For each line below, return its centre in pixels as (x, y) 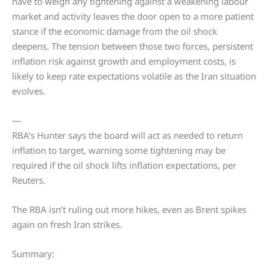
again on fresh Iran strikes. (67, 225)
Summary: (33, 254)
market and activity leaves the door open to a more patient (133, 16)
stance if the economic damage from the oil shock (115, 31)
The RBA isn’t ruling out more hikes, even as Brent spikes (129, 210)
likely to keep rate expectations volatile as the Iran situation (134, 76)
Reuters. (29, 180)
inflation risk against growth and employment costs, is (124, 61)
